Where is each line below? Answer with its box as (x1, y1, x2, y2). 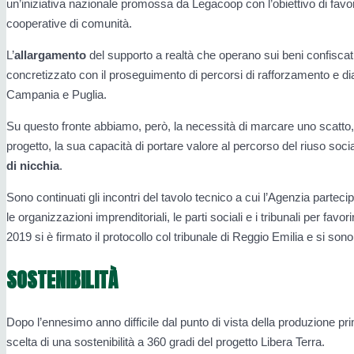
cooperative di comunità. (6, 17, 132, 31)
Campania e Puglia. (6, 88, 107, 102)
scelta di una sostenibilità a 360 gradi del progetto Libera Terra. (6, 335, 325, 349)
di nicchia (6, 159, 59, 173)
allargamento (14, 48, 86, 62)
